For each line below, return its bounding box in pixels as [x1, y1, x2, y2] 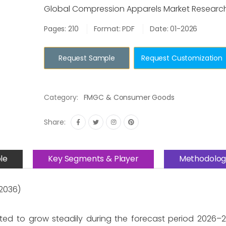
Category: [44, 92, 78, 102]
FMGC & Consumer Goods [83, 92, 175, 102]
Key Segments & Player [48, 152, 139, 164]
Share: [44, 117, 66, 127]
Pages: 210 [44, 24, 79, 34]
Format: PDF [93, 24, 135, 34]
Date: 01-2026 [150, 24, 198, 34]
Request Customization [141, 53, 223, 63]
